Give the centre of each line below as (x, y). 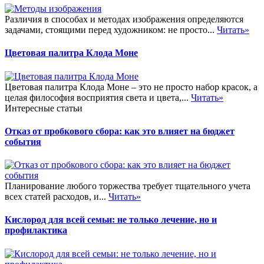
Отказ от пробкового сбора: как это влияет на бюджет (120, 131)
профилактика (36, 230)
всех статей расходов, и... (57, 197)
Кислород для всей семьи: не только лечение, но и (111, 220)
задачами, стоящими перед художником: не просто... (111, 29)
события (23, 141)
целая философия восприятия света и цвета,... (98, 97)
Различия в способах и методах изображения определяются (124, 19)
